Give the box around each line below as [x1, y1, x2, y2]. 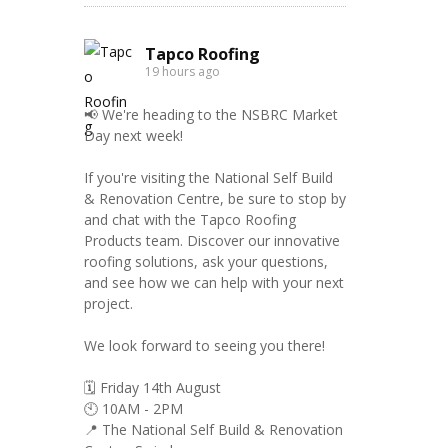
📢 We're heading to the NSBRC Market [83, 105, 338, 124]
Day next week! [83, 126, 183, 145]
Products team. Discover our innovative [83, 231, 340, 250]
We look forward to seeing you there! [83, 336, 325, 355]
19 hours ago [144, 63, 220, 80]
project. [83, 294, 133, 313]
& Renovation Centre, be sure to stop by [83, 189, 346, 208]
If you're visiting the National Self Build [83, 168, 333, 187]
